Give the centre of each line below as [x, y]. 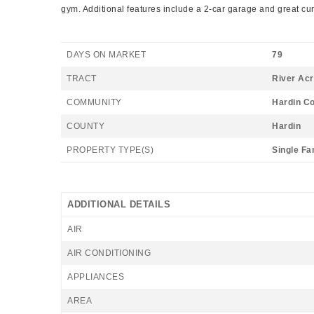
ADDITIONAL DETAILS [119, 204]
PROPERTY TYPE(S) [110, 150]
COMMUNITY [94, 102]
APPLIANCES [96, 277]
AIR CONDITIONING [109, 253]
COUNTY [86, 126]
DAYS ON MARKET [106, 55]
